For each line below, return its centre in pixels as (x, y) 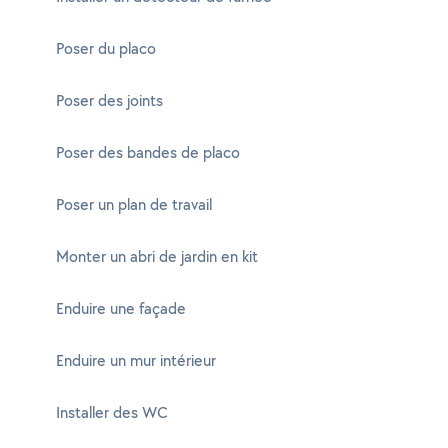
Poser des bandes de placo (148, 152)
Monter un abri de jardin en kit (157, 256)
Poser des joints (109, 100)
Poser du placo (106, 48)
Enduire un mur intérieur (136, 360)
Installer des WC (112, 412)
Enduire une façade (121, 308)
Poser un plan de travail (134, 204)
